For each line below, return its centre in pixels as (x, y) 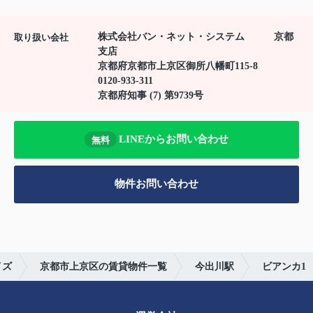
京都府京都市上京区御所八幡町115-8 (179, 66)
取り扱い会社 (41, 37)
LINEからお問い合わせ (174, 139)
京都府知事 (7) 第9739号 (151, 95)
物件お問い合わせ (156, 184)
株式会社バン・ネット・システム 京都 (196, 36)
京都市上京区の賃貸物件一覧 (103, 266)
